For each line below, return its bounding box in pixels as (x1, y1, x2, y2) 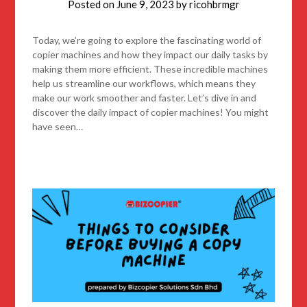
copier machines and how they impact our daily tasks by (32, 48, 269, 60)
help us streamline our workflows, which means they (32, 77, 256, 89)
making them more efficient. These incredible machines (32, 62, 269, 75)
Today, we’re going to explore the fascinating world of (32, 34, 262, 46)
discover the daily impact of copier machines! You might (32, 106, 269, 118)
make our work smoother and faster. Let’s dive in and (32, 91, 257, 103)
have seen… (32, 120, 84, 132)
